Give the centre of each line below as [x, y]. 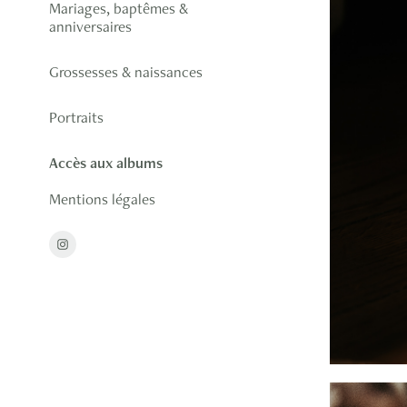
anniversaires [90, 26]
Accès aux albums [105, 162]
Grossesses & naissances [125, 71]
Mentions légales [102, 199]
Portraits [76, 117]
